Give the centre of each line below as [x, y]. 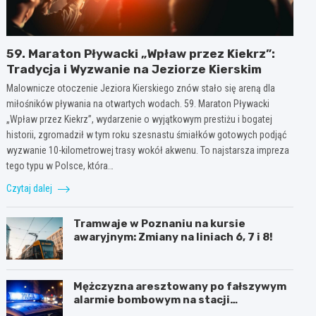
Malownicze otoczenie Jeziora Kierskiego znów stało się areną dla [141, 88]
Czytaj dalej [31, 188]
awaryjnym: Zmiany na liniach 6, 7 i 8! [174, 237]
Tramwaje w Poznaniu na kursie [160, 223]
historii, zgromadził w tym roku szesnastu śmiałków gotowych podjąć [147, 134]
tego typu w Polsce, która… [60, 165]
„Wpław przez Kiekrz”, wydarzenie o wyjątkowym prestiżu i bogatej [140, 119]
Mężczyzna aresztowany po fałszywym [180, 286]
